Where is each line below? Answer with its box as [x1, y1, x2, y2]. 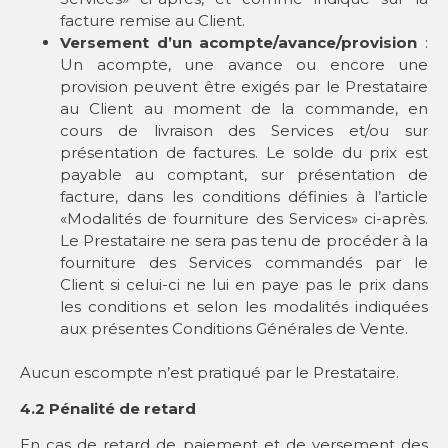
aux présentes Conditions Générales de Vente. [60, 318, 408, 338]
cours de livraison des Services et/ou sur [60, 120, 428, 140]
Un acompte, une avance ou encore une [60, 54, 428, 74]
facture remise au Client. [60, 10, 245, 30]
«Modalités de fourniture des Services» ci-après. [60, 208, 428, 228]
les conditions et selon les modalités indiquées [60, 296, 428, 316]
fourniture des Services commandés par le [60, 252, 428, 272]
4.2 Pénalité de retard [20, 399, 196, 419]
